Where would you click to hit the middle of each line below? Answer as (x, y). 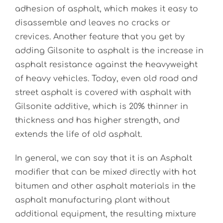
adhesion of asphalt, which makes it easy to (107, 9)
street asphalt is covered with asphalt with (103, 93)
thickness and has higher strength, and (97, 120)
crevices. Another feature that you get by (100, 37)
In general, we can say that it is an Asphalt (104, 158)
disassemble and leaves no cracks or (93, 23)
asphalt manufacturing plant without (92, 200)
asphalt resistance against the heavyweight (106, 65)
